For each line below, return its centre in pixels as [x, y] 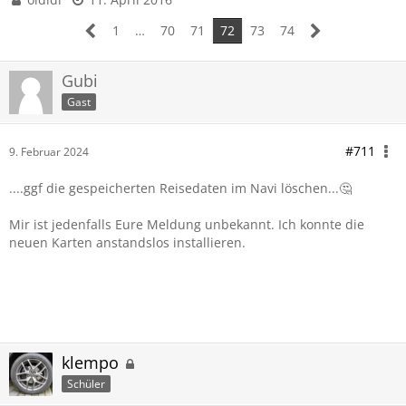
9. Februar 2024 [49, 152]
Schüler [86, 383]
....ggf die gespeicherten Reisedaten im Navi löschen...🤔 [180, 188]
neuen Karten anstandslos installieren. [127, 242]
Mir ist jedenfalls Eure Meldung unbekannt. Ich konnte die [187, 224]
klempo [90, 362]
